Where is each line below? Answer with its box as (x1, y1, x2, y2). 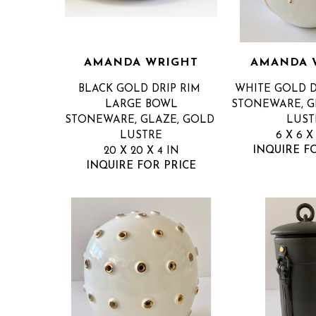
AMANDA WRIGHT (84, 57, 198, 69)
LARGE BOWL (104, 99, 178, 111)
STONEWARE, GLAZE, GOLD (65, 115, 214, 126)
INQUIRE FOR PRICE (86, 161, 196, 172)
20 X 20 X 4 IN (103, 146, 179, 157)
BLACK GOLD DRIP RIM (78, 84, 200, 95)
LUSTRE (120, 130, 162, 142)
